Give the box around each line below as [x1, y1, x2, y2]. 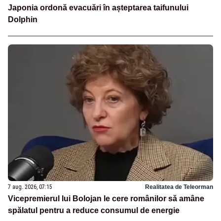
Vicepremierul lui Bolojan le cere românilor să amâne [8, 194, 204, 203]
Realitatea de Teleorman [145, 184, 213, 190]
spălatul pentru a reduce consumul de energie [8, 206, 180, 215]
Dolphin [8, 15, 37, 24]
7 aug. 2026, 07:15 [8, 184, 52, 190]
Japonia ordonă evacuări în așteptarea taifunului [8, 3, 188, 12]
